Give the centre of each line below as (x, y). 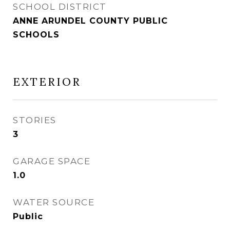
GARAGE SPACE (52, 161)
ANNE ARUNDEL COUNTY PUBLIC (90, 21)
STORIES (35, 120)
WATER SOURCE (54, 202)
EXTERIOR (47, 82)
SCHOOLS (36, 35)
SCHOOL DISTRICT (60, 7)
